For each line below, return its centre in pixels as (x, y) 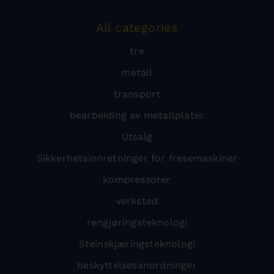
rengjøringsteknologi (137, 222)
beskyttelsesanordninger (137, 265)
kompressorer (137, 180)
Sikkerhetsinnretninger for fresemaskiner (137, 158)
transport (137, 94)
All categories (137, 28)
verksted (137, 201)
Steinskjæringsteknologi (137, 244)
